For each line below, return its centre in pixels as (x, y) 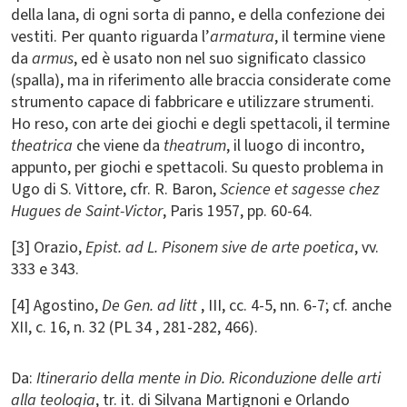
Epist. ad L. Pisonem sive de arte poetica (220, 248)
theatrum (195, 146)
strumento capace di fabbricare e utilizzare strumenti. (193, 102)
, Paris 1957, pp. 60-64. (238, 211)
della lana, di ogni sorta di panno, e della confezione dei (198, 15)
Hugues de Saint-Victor (87, 211)
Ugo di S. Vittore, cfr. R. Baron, (115, 189)
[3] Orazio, (48, 248)
